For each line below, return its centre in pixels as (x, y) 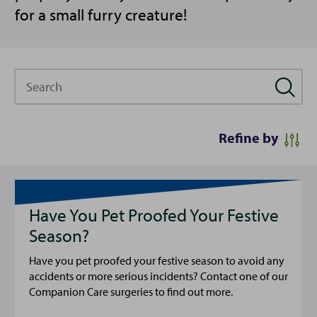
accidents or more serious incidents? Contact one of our (158, 276)
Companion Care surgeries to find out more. (131, 292)
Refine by (248, 138)
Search (34, 77)
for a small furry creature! (100, 15)
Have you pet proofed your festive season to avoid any (157, 260)
